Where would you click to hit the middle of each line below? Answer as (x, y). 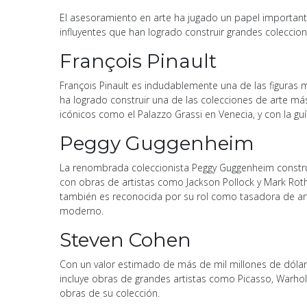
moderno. (82, 210)
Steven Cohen (125, 240)
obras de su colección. (110, 293)
